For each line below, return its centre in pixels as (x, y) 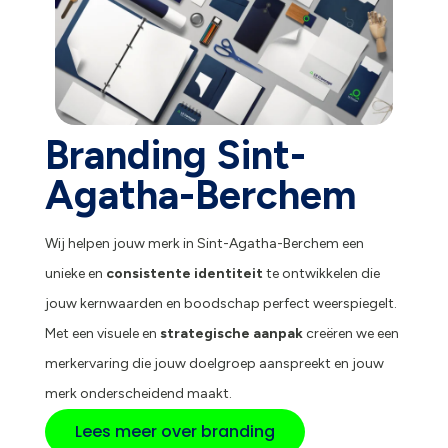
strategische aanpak (231, 333)
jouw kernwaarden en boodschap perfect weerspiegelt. (220, 303)
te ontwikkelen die (321, 273)
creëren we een (350, 333)
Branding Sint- (175, 154)
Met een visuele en (102, 333)
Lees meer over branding (174, 431)
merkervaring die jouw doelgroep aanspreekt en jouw (214, 363)
